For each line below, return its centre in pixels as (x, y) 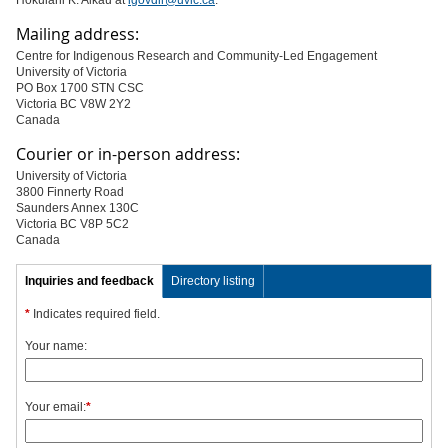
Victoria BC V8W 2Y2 (73, 104)
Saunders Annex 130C (77, 208)
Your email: (55, 407)
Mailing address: (77, 34)
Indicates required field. (95, 314)
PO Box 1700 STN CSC (80, 88)
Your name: (56, 346)
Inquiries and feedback (89, 281)
